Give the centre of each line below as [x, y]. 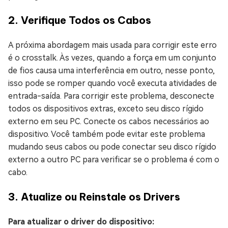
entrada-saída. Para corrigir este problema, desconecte [111, 96]
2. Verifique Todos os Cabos [80, 20]
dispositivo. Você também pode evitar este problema [107, 134]
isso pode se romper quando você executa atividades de [112, 83]
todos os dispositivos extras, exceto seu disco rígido [106, 109]
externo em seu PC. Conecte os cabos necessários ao [109, 121]
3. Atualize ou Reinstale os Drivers [94, 197]
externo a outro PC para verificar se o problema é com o [114, 160]
